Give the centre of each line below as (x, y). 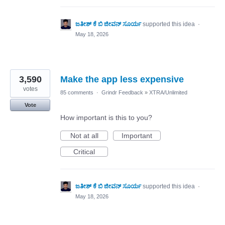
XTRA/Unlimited (168, 92)
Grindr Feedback (122, 92)
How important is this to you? (106, 118)
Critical (84, 152)
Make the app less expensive (122, 79)
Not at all (84, 136)
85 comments (77, 92)
